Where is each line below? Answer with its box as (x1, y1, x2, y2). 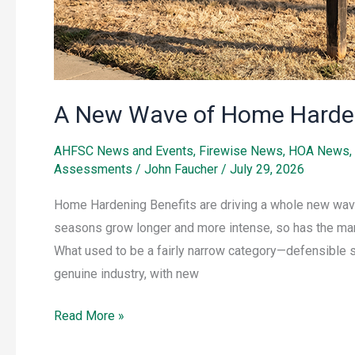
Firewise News (199, 143, 283, 159)
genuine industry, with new (54, 266, 199, 282)
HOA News (288, 143, 349, 159)
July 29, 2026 (230, 162, 304, 177)
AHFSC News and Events (54, 143, 193, 159)
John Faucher (144, 162, 221, 177)
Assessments (54, 162, 132, 177)
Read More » (54, 308, 124, 324)
